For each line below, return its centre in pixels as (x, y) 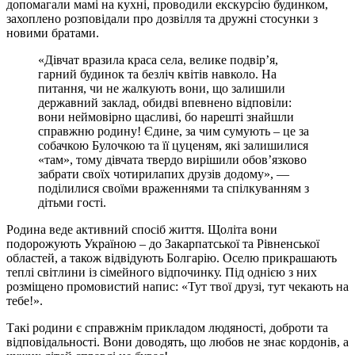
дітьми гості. (72, 202)
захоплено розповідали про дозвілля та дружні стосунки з (162, 18)
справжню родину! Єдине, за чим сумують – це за (174, 131)
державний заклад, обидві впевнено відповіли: (165, 102)
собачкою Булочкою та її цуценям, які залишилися (173, 145)
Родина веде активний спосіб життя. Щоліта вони (142, 229)
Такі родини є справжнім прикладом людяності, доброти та (167, 327)
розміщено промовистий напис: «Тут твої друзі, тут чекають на (177, 286)
